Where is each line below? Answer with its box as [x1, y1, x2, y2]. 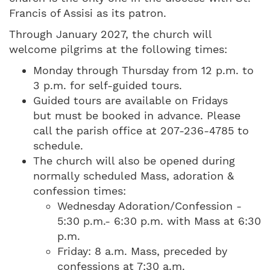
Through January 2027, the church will [9, 27, 212, 40]
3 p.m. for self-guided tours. [33, 78, 182, 92]
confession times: [33, 184, 126, 197]
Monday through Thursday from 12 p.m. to [33, 63, 254, 77]
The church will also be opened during [33, 154, 235, 167]
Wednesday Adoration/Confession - [57, 199, 242, 212]
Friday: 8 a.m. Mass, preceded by [57, 244, 227, 257]
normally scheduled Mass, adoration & [33, 169, 234, 182]
